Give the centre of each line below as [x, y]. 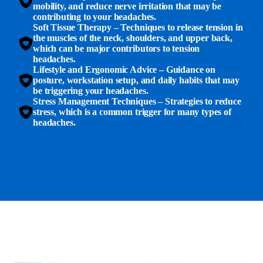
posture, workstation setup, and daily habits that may [136, 80]
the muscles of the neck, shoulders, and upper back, [133, 38]
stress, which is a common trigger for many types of [132, 112]
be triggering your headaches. [91, 91]
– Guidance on [186, 70]
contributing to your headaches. [95, 17]
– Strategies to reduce [198, 102]
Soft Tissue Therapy [73, 28]
